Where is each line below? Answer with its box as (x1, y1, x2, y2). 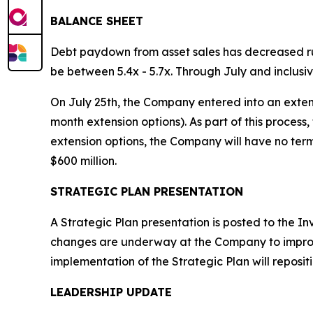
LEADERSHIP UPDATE (50, 284, 172, 299)
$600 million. (50, 153, 117, 168)
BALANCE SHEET (50, 13, 143, 28)
